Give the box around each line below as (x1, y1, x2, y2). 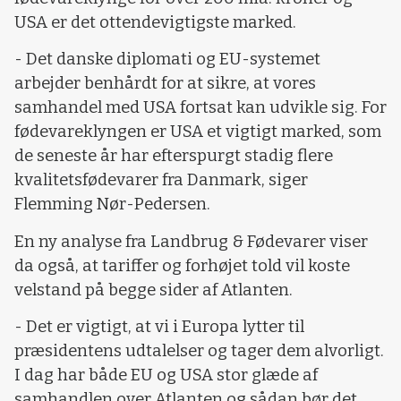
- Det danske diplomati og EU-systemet (14, 49, 320, 70)
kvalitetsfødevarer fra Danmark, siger (14, 170, 308, 191)
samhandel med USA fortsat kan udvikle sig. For (14, 98, 387, 118)
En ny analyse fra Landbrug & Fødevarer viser (14, 231, 368, 252)
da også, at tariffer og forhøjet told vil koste (14, 255, 350, 276)
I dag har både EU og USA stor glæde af (14, 365, 318, 386)
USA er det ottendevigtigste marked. (14, 12, 296, 32)
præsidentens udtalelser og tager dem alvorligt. (14, 341, 384, 362)
